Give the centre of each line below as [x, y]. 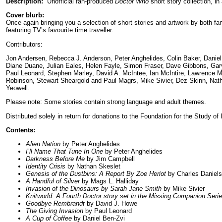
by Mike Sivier [183, 189]
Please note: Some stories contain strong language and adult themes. [106, 102]
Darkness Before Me [55, 159]
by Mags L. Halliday [109, 181]
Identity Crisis [46, 166]
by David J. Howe [111, 204]
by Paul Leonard [108, 211]
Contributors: [24, 44]
